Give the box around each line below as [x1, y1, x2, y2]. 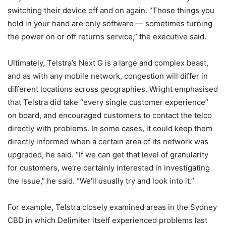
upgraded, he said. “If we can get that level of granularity [8, 150, 208, 159]
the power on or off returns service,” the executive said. [8, 32, 206, 41]
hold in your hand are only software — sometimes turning [8, 19, 212, 28]
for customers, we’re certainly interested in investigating [8, 163, 210, 173]
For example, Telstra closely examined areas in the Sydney [8, 202, 217, 212]
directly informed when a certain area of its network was [8, 137, 208, 146]
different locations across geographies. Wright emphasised [8, 84, 218, 94]
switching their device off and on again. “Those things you [8, 6, 214, 15]
